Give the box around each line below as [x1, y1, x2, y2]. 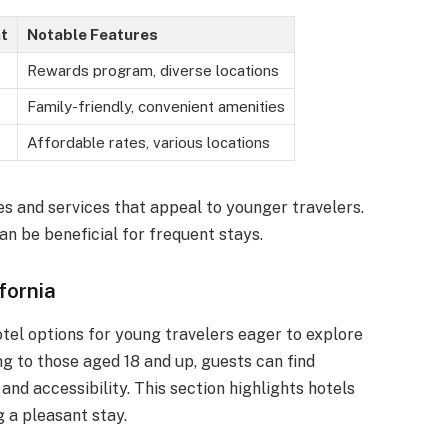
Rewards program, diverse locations [26, 61, 279, 79]
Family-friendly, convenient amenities [26, 97, 285, 115]
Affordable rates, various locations [26, 133, 270, 151]
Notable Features [26, 25, 158, 43]
